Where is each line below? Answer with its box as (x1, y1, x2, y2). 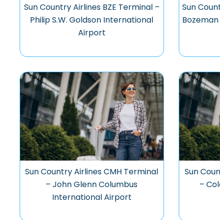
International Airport (52, 192, 132, 203)
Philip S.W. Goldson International (30, 14, 154, 26)
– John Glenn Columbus (46, 179, 138, 190)
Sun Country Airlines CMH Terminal (25, 166, 159, 177)
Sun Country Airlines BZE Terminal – (24, 1, 160, 13)
